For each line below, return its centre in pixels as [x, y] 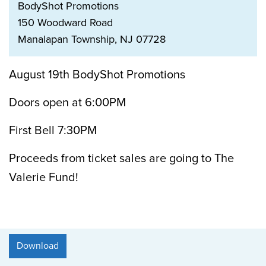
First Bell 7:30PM [54, 131]
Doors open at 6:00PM [69, 103]
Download [38, 246]
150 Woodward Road [65, 23]
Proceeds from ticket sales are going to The [121, 159]
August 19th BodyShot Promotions [99, 75]
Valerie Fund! [44, 178]
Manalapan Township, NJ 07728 [93, 39]
